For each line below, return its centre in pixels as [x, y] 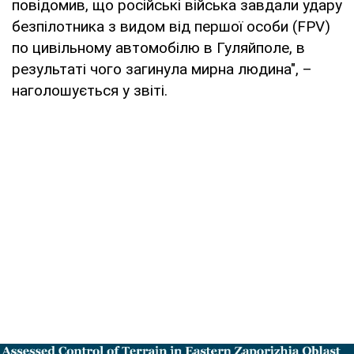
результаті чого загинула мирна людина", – [162, 70]
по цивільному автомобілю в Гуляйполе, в [158, 48]
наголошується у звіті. [90, 91]
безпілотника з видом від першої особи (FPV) [171, 27]
